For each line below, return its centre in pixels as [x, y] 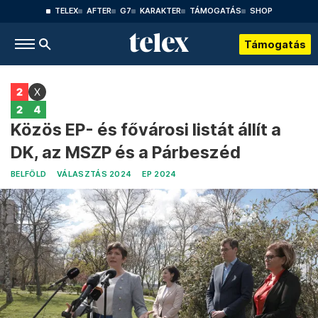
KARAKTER [160, 11]
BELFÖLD [29, 174]
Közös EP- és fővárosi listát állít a [146, 130]
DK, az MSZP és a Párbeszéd [126, 152]
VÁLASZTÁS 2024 [94, 174]
